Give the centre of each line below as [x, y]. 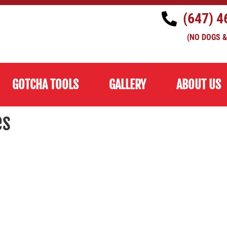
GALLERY [127, 85]
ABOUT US [199, 85]
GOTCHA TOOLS [45, 85]
